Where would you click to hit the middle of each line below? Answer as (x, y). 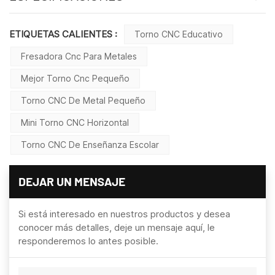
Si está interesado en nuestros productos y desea (124, 214)
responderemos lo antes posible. (88, 241)
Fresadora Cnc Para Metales (79, 56)
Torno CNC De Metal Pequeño (83, 100)
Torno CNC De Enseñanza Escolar (90, 144)
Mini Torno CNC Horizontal (75, 122)
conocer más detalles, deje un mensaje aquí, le (117, 227)
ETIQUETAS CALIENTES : (64, 34)
